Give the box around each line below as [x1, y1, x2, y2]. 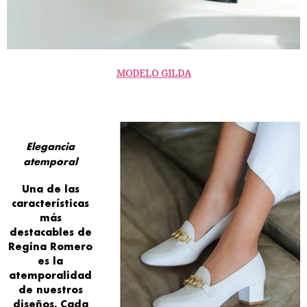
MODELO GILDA [116, 66, 191, 80]
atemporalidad [9, 269, 92, 282]
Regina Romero [8, 240, 93, 254]
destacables [9, 225, 77, 239]
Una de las [21, 182, 79, 196]
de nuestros [18, 283, 83, 297]
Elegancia [26, 140, 75, 153]
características [12, 197, 89, 210]
